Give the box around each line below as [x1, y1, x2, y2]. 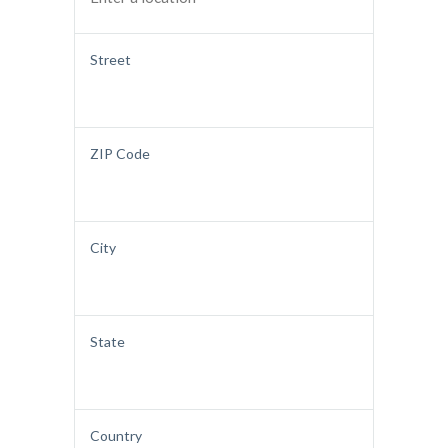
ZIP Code [90, 145, 150, 163]
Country [90, 427, 142, 445]
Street [90, 51, 131, 69]
